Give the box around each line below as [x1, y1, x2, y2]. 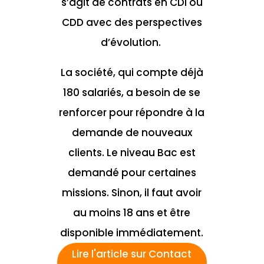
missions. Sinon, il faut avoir [62, 186, 202, 200]
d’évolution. [100, 35, 163, 50]
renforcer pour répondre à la [59, 105, 205, 120]
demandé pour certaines [67, 166, 196, 180]
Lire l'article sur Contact [72, 247, 192, 262]
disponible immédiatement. [60, 226, 204, 240]
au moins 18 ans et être [73, 206, 191, 220]
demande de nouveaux [71, 126, 192, 140]
